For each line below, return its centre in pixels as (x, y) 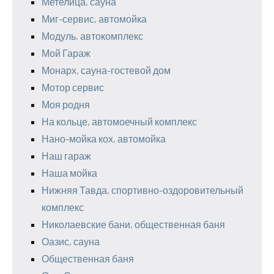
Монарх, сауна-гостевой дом (106, 70)
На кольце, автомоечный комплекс (119, 121)
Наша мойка (69, 173)
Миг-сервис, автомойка (94, 19)
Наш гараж (66, 156)
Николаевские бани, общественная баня (133, 224)
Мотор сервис (73, 87)
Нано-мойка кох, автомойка (104, 139)
